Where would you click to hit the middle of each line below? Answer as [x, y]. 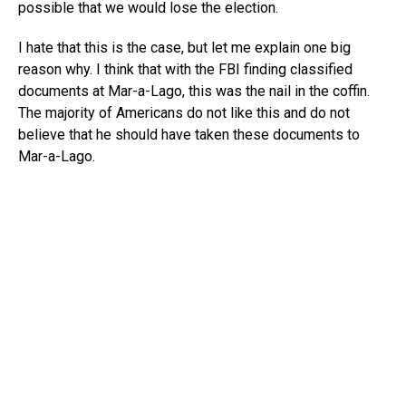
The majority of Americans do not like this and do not [184, 113]
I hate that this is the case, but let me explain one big [184, 48]
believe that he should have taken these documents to [189, 135]
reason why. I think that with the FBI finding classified [185, 70]
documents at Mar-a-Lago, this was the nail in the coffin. [194, 92]
